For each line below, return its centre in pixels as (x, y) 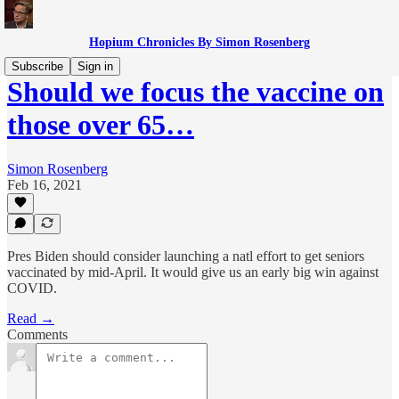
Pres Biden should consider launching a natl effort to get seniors (186, 256)
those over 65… (101, 125)
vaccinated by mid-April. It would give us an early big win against (193, 272)
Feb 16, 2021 (45, 184)
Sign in (95, 66)
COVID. (32, 288)
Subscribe (37, 66)
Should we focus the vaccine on (195, 92)
